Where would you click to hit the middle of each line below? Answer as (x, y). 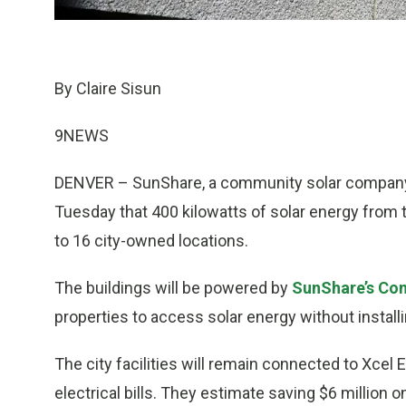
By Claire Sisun (108, 89)
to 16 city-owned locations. (151, 241)
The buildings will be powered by (173, 288)
